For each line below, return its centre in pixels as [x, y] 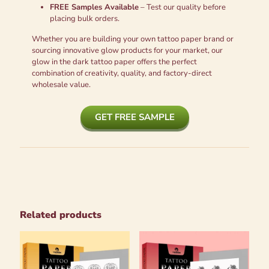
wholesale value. [61, 84]
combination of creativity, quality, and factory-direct [122, 73]
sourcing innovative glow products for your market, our [127, 50]
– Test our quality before [182, 7]
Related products [61, 215]
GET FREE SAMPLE [134, 117]
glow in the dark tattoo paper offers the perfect [114, 62]
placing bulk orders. [85, 18]
